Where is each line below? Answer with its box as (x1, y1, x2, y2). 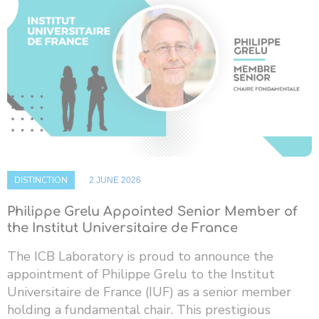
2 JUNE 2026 (89, 175, 141, 186)
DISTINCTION (14, 174, 68, 187)
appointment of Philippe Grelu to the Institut (7, 266, 275, 283)
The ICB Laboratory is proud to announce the (7, 248, 273, 266)
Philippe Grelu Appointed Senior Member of (7, 204, 298, 219)
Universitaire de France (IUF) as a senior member (7, 283, 291, 301)
